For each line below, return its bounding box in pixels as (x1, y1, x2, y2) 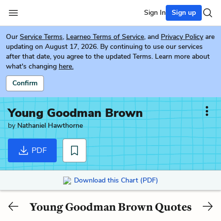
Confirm (12, 78, 37, 88)
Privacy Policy (161, 32, 203, 41)
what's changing (6, 62, 57, 71)
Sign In (144, 8, 166, 17)
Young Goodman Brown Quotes (29, 200, 192, 214)
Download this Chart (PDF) (74, 175, 158, 185)
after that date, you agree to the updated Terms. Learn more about (6, 52, 210, 61)
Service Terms (20, 32, 63, 41)
